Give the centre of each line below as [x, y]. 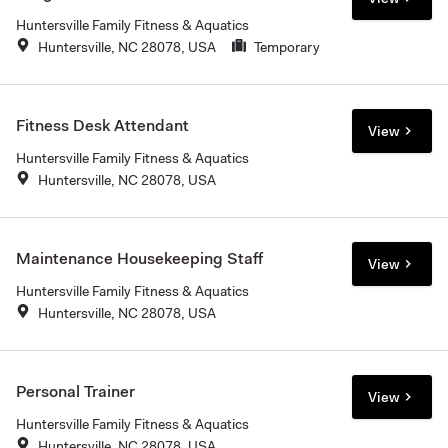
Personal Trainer [75, 391]
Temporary [287, 46]
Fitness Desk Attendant [102, 125]
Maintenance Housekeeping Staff [139, 258]
